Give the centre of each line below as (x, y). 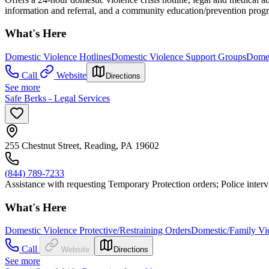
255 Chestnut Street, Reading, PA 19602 (82, 146)
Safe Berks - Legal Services (57, 98)
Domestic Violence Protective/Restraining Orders (98, 231)
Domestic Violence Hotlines (58, 57)
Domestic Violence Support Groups (179, 57)
